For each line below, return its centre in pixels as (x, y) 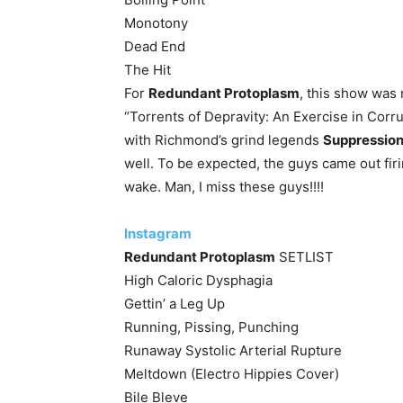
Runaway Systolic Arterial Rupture (233, 350)
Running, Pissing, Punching (211, 327)
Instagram (158, 233)
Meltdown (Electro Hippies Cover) (232, 374)
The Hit (148, 70)
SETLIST (304, 257)
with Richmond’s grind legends (224, 140)
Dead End (155, 46)
